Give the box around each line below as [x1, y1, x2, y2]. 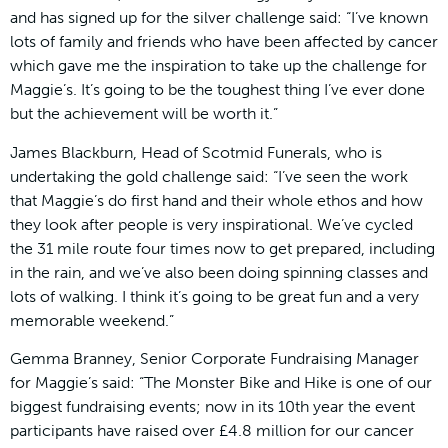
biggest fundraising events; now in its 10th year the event [10, 397, 415, 417]
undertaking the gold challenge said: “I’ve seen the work [10, 166, 408, 186]
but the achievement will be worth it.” [10, 104, 278, 124]
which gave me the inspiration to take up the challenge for [10, 56, 427, 76]
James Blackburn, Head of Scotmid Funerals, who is [10, 142, 382, 162]
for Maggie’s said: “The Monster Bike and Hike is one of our [10, 373, 432, 393]
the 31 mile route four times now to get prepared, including [10, 238, 435, 258]
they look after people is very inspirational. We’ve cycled [10, 214, 413, 234]
